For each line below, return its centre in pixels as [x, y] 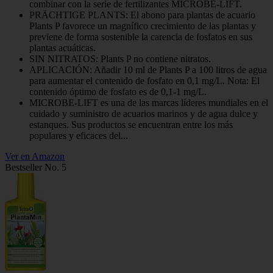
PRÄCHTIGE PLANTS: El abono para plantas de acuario [142, 15]
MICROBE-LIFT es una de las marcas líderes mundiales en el [149, 103]
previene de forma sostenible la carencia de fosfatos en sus [141, 37]
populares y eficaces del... [79, 136]
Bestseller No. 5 [36, 168]
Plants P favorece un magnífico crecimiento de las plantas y [143, 26]
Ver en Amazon [35, 157]
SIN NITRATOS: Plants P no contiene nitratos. [120, 59]
